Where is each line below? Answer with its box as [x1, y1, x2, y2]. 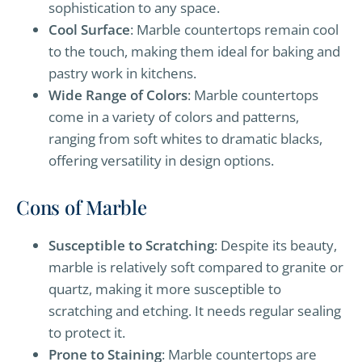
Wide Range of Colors [48, 86, 187, 105]
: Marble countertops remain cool [130, 20, 339, 40]
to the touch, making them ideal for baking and [48, 42, 340, 61]
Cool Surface [48, 20, 130, 40]
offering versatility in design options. [48, 151, 274, 170]
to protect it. [48, 323, 125, 343]
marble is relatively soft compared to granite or [48, 258, 343, 277]
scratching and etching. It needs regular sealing [48, 301, 341, 321]
